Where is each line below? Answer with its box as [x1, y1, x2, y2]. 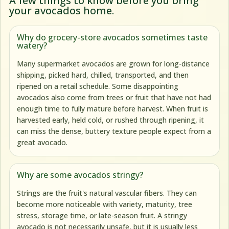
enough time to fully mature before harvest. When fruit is [17, 104, 209, 114]
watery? [17, 40, 48, 52]
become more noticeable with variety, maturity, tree [17, 199, 193, 210]
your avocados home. [9, 3, 114, 17]
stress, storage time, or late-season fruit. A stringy [17, 211, 188, 221]
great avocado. [17, 138, 68, 148]
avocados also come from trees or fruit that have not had [17, 93, 212, 103]
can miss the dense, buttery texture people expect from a [17, 126, 212, 136]
